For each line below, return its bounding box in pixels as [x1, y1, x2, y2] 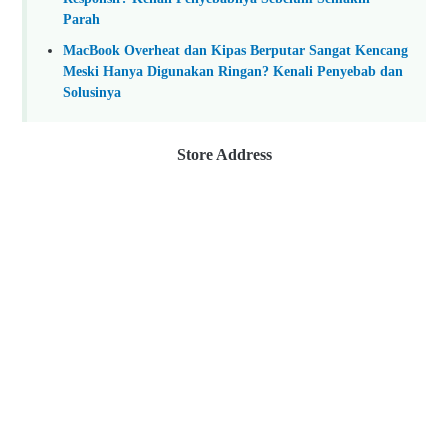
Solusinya [63, 83, 121, 100]
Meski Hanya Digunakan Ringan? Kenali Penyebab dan [63, 62, 403, 79]
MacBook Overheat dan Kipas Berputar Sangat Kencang [63, 41, 408, 58]
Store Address [176, 146, 272, 164]
